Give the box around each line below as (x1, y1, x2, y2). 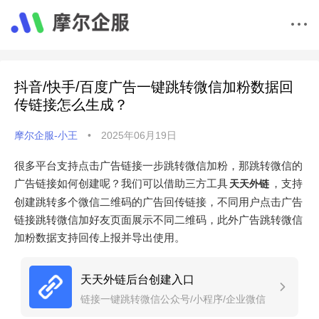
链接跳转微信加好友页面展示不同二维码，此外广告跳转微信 (14, 214, 303, 226)
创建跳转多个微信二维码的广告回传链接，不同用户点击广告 (14, 196, 303, 208)
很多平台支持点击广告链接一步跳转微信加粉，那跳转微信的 (14, 159, 303, 172)
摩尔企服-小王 (14, 130, 78, 141)
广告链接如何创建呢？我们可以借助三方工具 (14, 177, 228, 189)
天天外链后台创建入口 (80, 273, 194, 286)
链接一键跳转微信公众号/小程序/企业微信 (80, 293, 266, 305)
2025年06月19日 (101, 130, 177, 141)
